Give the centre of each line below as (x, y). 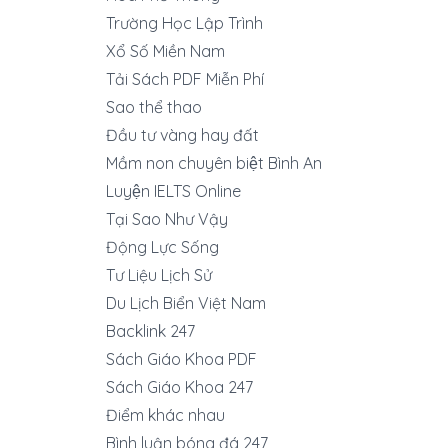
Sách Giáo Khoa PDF (181, 359)
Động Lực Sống (162, 247)
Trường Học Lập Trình (184, 23)
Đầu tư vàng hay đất (182, 135)
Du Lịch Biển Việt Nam (186, 303)
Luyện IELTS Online (173, 191)
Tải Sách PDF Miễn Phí (185, 79)
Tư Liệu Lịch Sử (159, 275)
